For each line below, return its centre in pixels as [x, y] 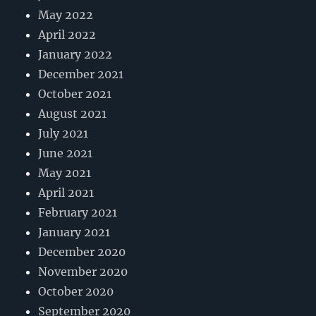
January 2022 [75, 55]
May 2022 [66, 15]
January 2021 [74, 232]
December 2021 [81, 74]
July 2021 [63, 134]
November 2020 [83, 272]
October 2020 [76, 292]
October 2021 [75, 94]
